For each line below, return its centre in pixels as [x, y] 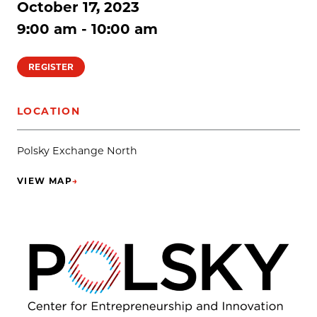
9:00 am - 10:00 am [87, 29]
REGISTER [51, 67]
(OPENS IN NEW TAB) [73, 186]
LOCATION [49, 111]
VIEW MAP [45, 180]
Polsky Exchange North [77, 150]
